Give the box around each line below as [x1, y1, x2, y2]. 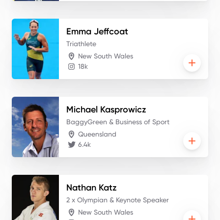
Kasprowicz [100, 104, 146, 115]
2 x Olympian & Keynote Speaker [66, 195, 169, 204]
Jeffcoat [94, 26, 128, 37]
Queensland [78, 130, 116, 138]
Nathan [66, 182, 96, 193]
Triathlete [66, 39, 96, 48]
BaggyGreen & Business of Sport [66, 117, 169, 126]
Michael [66, 104, 98, 115]
